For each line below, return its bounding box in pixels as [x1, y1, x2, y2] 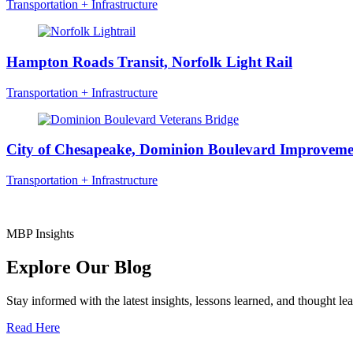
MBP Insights [6, 227, 74, 241]
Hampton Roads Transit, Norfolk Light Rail [6, 53, 292, 70]
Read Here [6, 320, 60, 334]
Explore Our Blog [6, 256, 151, 277]
